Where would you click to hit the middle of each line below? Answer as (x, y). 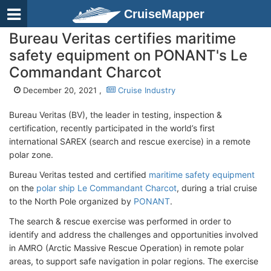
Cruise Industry (145, 90)
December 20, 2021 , (64, 90)
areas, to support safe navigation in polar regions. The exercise (134, 261)
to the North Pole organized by (71, 201)
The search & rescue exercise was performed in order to (120, 221)
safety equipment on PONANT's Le (128, 55)
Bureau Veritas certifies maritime (122, 38)
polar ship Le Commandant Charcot (106, 188)
